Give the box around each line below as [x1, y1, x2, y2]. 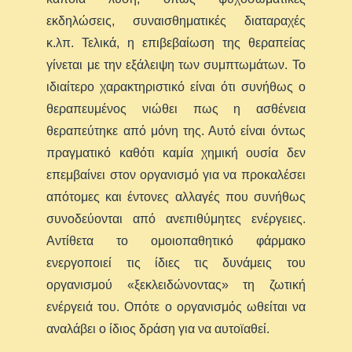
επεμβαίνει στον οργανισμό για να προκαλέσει [46, 167, 306, 181]
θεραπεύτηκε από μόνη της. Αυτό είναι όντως [46, 123, 306, 137]
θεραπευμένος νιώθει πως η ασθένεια [46, 101, 306, 115]
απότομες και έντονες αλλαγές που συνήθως [46, 189, 306, 203]
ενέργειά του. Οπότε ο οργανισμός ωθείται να [46, 299, 306, 313]
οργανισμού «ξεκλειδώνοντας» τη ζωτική [46, 277, 306, 291]
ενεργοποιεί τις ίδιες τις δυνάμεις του [46, 255, 306, 269]
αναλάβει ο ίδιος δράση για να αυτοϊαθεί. [46, 321, 270, 335]
